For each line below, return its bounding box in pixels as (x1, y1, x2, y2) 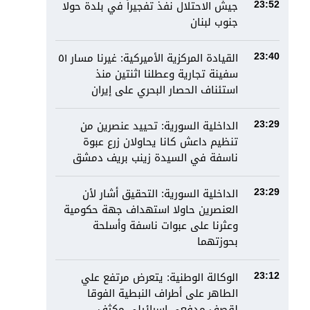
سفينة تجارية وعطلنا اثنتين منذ (95, 64, 239, 84)
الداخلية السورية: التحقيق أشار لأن (82, 184, 239, 203)
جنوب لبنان (190, 12, 239, 32)
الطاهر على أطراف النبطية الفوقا (87, 284, 239, 303)
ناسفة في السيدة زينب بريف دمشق (73, 148, 239, 167)
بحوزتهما (197, 232, 239, 251)
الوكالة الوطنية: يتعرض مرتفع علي (81, 268, 239, 287)
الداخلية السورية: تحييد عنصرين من (80, 116, 239, 136)
